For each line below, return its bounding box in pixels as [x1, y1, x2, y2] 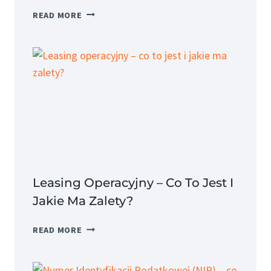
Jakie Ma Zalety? [33, 193, 133, 208]
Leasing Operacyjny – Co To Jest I [33, 175, 233, 190]
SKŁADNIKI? [81, 131, 132, 143]
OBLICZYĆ [81, 62, 125, 73]
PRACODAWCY [81, 20, 140, 31]
